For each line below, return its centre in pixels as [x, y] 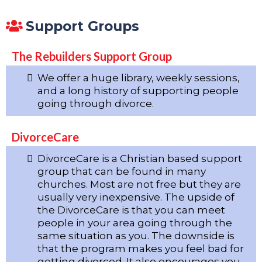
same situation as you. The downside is [136, 235]
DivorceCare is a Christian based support [140, 158]
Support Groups [82, 26]
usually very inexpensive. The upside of [136, 197]
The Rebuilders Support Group [92, 56]
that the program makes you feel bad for [141, 248]
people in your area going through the [135, 223]
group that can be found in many [122, 171]
